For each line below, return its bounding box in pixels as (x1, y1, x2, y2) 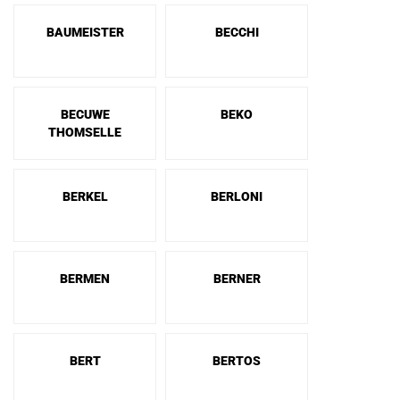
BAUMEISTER (46, 25, 124, 39)
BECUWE (60, 107, 110, 121)
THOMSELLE (48, 125, 121, 139)
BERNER (212, 271, 261, 286)
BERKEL (62, 189, 108, 204)
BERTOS (212, 354, 261, 368)
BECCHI (214, 25, 259, 39)
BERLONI (211, 189, 262, 204)
